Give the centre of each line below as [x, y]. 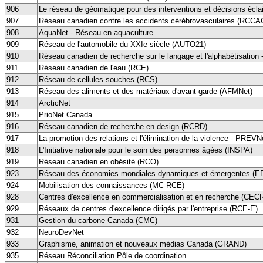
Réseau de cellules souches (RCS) [98, 79]
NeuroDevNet [61, 232]
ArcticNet [55, 103]
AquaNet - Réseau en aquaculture [96, 32]
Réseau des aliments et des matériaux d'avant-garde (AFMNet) [146, 91]
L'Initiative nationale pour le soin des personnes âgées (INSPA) [146, 150]
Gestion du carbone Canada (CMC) [98, 220]
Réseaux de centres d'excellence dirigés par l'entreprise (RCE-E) [148, 208]
